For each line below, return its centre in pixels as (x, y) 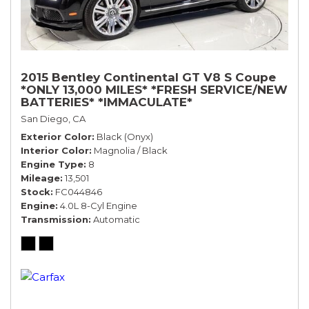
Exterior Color (56, 136)
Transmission (54, 219)
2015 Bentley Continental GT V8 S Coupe (148, 77)
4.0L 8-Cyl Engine (99, 205)
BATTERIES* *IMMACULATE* (107, 102)
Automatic (117, 219)
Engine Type (52, 164)
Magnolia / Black (131, 150)
